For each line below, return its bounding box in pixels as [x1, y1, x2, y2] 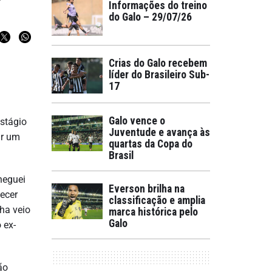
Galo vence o [109, 115, 165, 127]
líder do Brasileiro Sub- [109, 69, 209, 81]
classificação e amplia [109, 194, 205, 206]
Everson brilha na [109, 183, 185, 195]
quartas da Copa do [109, 138, 192, 150]
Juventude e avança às [109, 126, 210, 138]
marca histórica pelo [109, 206, 198, 218]
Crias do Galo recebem [109, 57, 207, 69]
